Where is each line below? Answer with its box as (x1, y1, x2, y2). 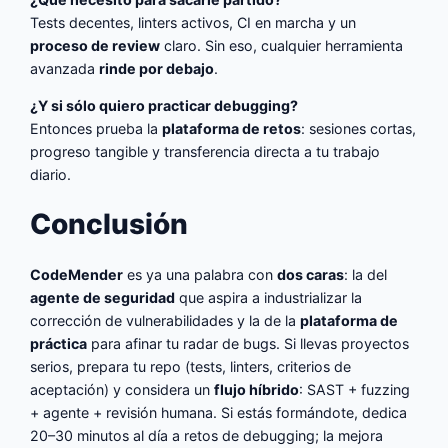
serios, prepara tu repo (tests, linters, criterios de (30, 357, 352, 375)
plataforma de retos (162, 120, 302, 138)
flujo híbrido (214, 380, 300, 398)
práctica (30, 334, 88, 352)
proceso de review (30, 36, 161, 54)
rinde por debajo (99, 59, 215, 77)
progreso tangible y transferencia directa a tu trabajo (30, 143, 381, 161)
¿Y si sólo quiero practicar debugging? (30, 97, 299, 115)
